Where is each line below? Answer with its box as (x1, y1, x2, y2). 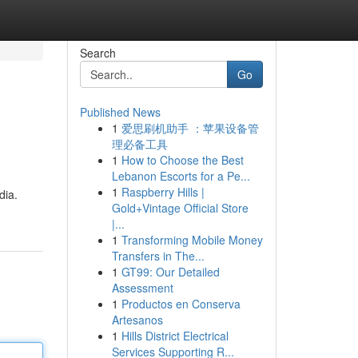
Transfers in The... (111, 248, 205, 264)
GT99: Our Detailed (121, 264, 220, 280)
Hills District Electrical (121, 328, 229, 344)
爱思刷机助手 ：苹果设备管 (121, 120, 259, 136)
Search (79, 45, 116, 61)
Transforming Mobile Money (121, 232, 263, 248)
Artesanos (111, 312, 163, 328)
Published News (79, 104, 161, 120)
